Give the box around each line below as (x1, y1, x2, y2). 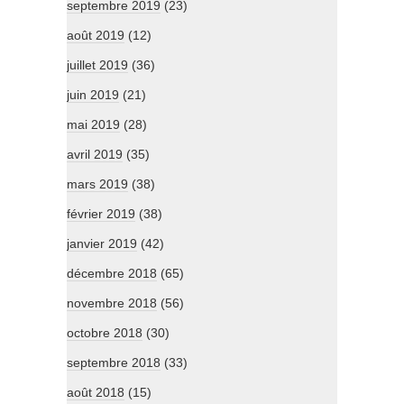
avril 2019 (67, 147, 123, 162)
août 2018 (67, 385, 124, 400)
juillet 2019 (67, 58, 128, 73)
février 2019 (67, 207, 135, 222)
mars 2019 (67, 177, 128, 192)
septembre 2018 (67, 355, 161, 371)
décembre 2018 (67, 266, 157, 281)
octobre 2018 (67, 326, 142, 341)
